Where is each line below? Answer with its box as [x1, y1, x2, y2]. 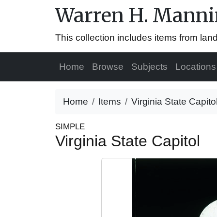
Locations [175, 62, 216, 72]
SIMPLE [55, 122, 85, 131]
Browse [92, 62, 124, 72]
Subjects [131, 62, 168, 72]
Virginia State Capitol [55, 132, 204, 150]
